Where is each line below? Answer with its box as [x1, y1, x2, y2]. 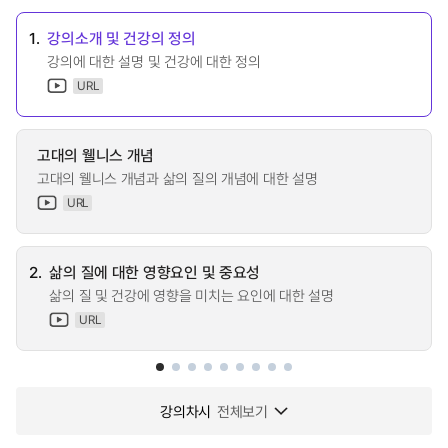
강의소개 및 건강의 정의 [47, 26, 196, 49]
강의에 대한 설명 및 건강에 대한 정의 [47, 51, 261, 71]
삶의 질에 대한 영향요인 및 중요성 [49, 260, 261, 283]
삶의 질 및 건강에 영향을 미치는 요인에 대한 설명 [49, 285, 334, 305]
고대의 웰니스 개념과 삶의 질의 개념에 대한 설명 [37, 168, 318, 188]
